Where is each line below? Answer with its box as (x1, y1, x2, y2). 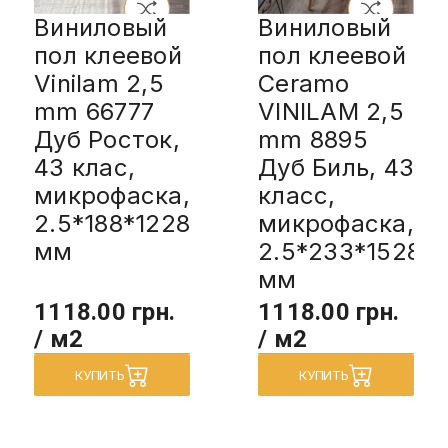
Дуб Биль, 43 (258, 152, 414, 182)
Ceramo (258, 68, 350, 98)
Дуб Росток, (34, 124, 180, 154)
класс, (258, 180, 336, 210)
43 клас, (34, 152, 135, 182)
